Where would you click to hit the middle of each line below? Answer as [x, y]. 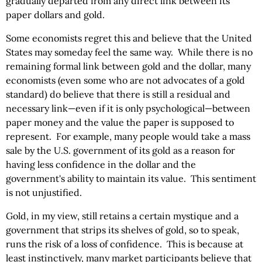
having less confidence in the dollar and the [101, 164]
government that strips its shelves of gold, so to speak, [123, 230]
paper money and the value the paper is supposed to [120, 122]
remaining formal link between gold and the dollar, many [128, 66]
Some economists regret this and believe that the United [129, 38]
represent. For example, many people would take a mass [128, 136]
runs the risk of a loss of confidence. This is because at [125, 244]
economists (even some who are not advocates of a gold [125, 80]
